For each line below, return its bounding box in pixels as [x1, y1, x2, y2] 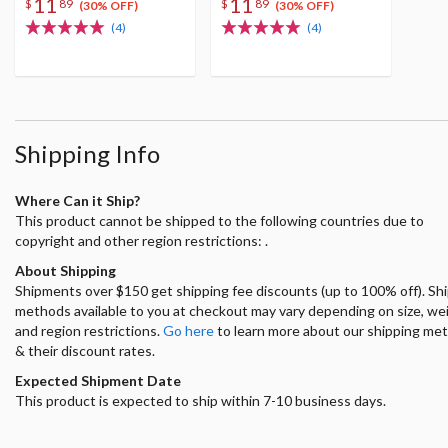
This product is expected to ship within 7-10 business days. [15, 391, 386, 409]
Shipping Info [15, 138, 160, 168]
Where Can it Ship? [15, 191, 140, 209]
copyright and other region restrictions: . [15, 231, 268, 249]
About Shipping [15, 261, 116, 279]
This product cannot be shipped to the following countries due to [15, 211, 424, 229]
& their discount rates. [15, 341, 155, 359]
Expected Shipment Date [15, 371, 181, 389]
